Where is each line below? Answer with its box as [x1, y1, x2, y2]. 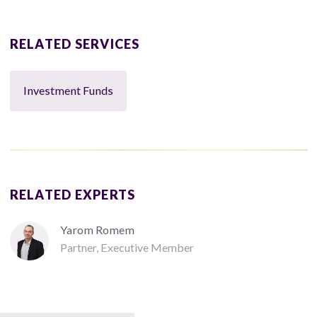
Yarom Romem [60, 222, 135, 236]
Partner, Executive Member [60, 240, 195, 254]
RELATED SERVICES [9, 35, 140, 52]
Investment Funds [23, 83, 113, 98]
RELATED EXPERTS [9, 186, 136, 202]
